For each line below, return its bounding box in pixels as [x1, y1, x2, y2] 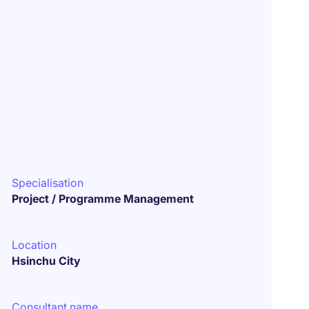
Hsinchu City [12, 254, 81, 268]
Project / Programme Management [12, 192, 195, 206]
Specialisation [12, 176, 84, 190]
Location [12, 238, 57, 252]
